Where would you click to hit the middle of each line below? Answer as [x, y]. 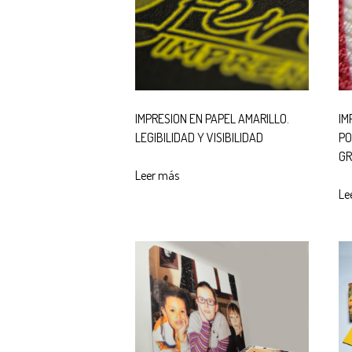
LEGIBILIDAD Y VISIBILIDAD [199, 138]
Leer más [157, 176]
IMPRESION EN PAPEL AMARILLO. [212, 119]
